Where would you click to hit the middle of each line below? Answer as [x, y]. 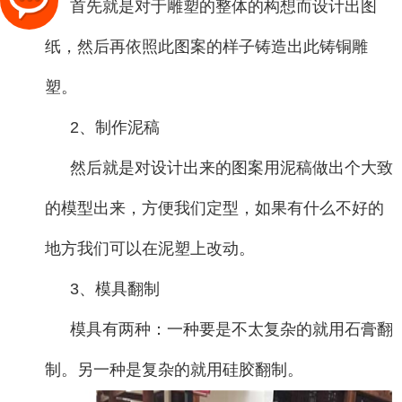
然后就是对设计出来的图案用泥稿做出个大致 [232, 168]
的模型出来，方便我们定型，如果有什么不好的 [214, 208]
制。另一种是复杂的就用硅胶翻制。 [174, 370]
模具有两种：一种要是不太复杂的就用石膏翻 [232, 329]
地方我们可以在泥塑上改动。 [150, 249]
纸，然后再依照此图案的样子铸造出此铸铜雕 [206, 47]
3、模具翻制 [115, 289]
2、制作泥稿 [115, 127]
